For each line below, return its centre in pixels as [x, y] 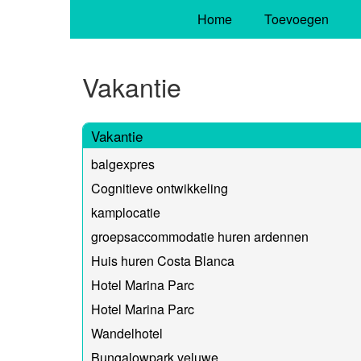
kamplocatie [126, 212]
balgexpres [123, 164]
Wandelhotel [127, 333]
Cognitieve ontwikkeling [160, 188]
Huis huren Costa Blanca [163, 260]
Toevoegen [296, 19]
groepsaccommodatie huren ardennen [200, 236]
